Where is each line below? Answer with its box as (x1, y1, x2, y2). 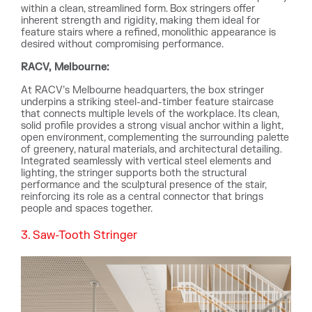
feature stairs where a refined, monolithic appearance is (21, 26, 276, 38)
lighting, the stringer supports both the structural (21, 167, 247, 179)
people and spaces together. (21, 203, 153, 214)
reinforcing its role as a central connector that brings (21, 191, 263, 203)
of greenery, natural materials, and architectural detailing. (21, 143, 281, 155)
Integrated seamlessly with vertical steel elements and (21, 155, 272, 167)
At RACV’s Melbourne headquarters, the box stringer (21, 84, 264, 96)
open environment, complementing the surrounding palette (21, 132, 289, 143)
